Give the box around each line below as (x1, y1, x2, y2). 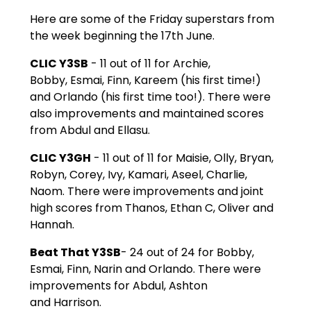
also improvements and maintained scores (29, 106, 264, 122)
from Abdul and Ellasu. (29, 122, 150, 139)
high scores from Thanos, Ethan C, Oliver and (29, 200, 274, 217)
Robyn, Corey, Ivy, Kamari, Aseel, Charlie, (29, 167, 247, 183)
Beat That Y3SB (29, 244, 121, 261)
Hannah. (29, 217, 74, 233)
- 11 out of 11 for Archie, (87, 56, 210, 72)
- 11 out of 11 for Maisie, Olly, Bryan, (90, 150, 274, 167)
